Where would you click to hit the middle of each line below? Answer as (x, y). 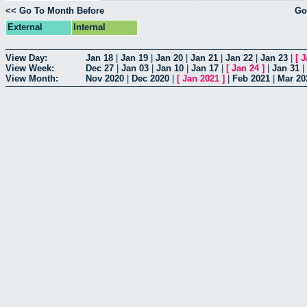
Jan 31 (286, 68)
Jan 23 (274, 58)
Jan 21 (204, 58)
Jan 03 (135, 68)
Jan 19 (134, 58)
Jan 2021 (201, 78)
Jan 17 (205, 68)
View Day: (26, 58)
